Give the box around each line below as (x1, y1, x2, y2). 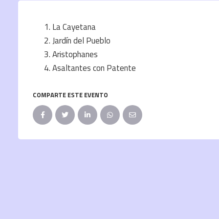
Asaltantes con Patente (52, 62, 136, 75)
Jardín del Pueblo (52, 34, 110, 47)
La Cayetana (52, 21, 96, 34)
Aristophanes (52, 48, 98, 61)
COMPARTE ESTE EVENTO (33, 90, 108, 100)
